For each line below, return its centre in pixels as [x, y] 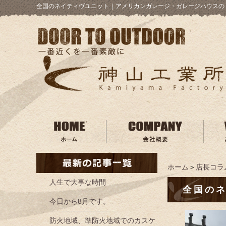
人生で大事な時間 [78, 182]
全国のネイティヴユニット [73, 6]
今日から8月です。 [80, 201]
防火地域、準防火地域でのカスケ [102, 220]
